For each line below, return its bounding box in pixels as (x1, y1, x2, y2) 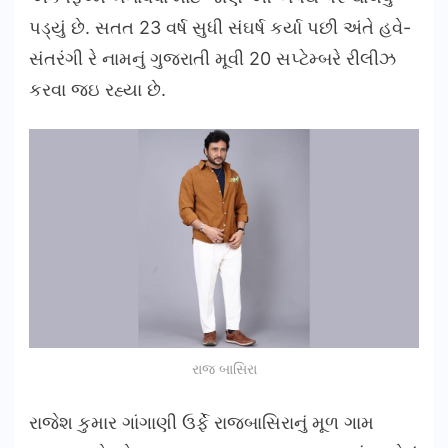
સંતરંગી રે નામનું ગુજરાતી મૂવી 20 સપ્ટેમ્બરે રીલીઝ (29, 47, 396, 69)
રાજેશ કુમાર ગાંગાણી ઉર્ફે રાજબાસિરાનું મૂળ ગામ (29, 412, 374, 434)
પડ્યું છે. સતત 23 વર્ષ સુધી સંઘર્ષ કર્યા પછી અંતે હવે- (29, 16, 411, 38)
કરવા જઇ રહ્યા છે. (29, 78, 166, 100)
